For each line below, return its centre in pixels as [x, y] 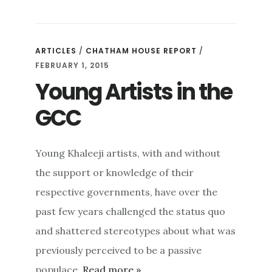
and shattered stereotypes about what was [136, 231]
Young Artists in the [134, 92]
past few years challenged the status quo [131, 212]
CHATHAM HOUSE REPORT [141, 51]
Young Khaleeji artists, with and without [128, 153]
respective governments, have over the [127, 192]
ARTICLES [56, 51]
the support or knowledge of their [115, 173]
